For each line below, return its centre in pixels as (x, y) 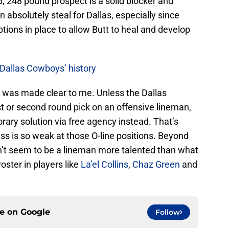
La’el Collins (105, 165)
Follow (168, 212)
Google (35, 212)
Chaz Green (156, 165)
